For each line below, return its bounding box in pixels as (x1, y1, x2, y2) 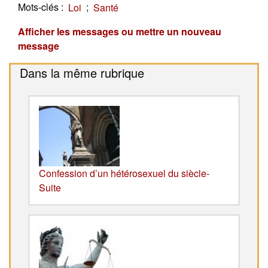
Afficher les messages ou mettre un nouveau (18, 25, 221, 39)
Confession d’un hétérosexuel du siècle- (39, 166, 209, 181)
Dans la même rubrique (20, 64, 144, 82)
